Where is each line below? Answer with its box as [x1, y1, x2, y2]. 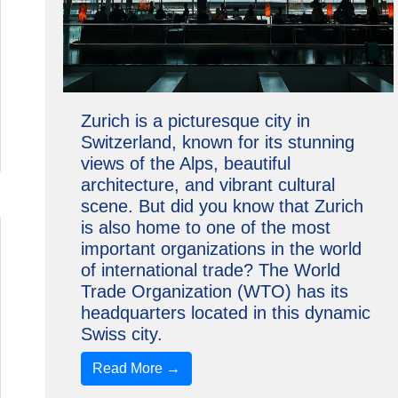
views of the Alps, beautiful [80, 154, 291, 173]
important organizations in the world [80, 239, 362, 259]
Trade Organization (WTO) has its [80, 282, 348, 301]
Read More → [92, 361, 180, 376]
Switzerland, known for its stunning [80, 132, 354, 152]
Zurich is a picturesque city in [80, 111, 310, 131]
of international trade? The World [80, 260, 340, 280]
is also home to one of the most [80, 218, 330, 237]
